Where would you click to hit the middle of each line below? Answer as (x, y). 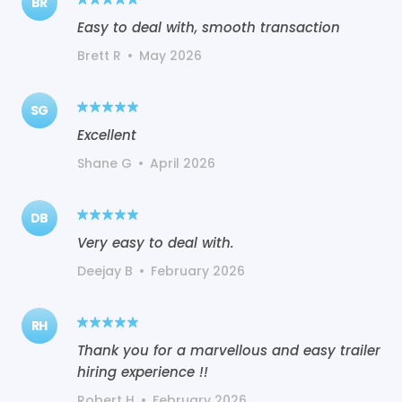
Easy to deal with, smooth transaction (209, 27)
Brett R (99, 55)
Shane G (105, 163)
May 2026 (170, 55)
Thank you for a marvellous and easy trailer (229, 350)
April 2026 (183, 163)
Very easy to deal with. (156, 242)
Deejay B (105, 271)
